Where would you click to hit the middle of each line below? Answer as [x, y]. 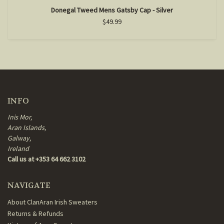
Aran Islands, [27, 128]
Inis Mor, [20, 117]
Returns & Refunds [35, 214]
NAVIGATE [29, 185]
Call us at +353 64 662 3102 [46, 159]
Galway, [19, 138]
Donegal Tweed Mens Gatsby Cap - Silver [112, 10]
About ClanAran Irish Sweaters [52, 202]
